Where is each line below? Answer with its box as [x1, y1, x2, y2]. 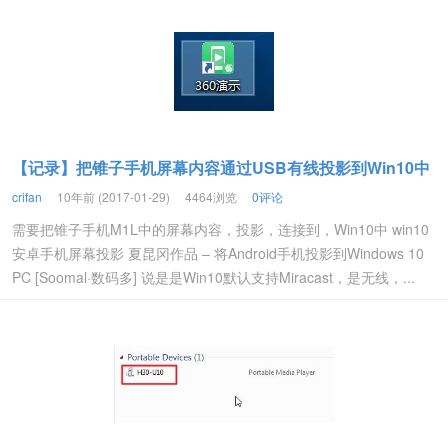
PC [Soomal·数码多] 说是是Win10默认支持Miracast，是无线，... [12, 267, 415, 287]
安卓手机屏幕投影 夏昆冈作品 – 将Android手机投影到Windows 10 [12, 243, 424, 263]
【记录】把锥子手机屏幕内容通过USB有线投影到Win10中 [12, 156, 430, 179]
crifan [12, 188, 42, 205]
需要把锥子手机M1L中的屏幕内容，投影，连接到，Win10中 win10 [12, 219, 429, 239]
